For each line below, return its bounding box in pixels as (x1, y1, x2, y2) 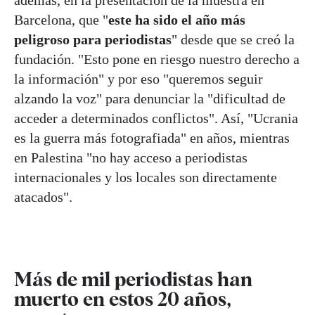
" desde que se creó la (172, 32, 295, 47)
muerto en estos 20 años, (14, 287, 231, 311)
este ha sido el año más (108, 12, 245, 27)
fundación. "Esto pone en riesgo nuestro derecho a (14, 51, 300, 67)
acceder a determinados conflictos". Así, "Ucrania (14, 110, 298, 126)
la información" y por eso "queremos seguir (14, 71, 263, 86)
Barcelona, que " (14, 12, 108, 27)
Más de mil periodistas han (14, 267, 252, 291)
